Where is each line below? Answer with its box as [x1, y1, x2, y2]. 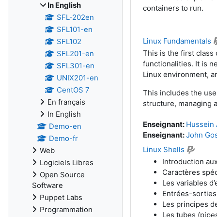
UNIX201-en [56, 73, 98, 82]
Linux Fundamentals [142, 36, 211, 46]
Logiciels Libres [40, 158, 93, 167]
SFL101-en [56, 25, 93, 34]
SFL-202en [56, 13, 94, 22]
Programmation [40, 205, 93, 214]
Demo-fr [48, 134, 78, 143]
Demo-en [48, 122, 81, 131]
